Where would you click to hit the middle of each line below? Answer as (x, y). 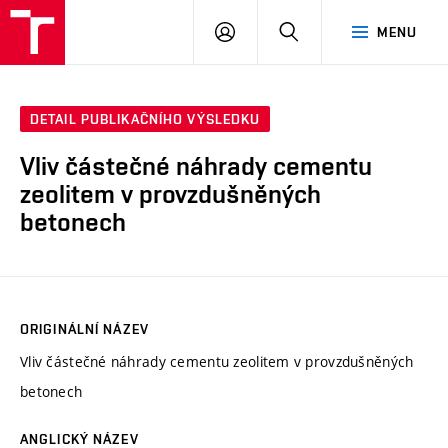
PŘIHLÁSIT (270, 31)
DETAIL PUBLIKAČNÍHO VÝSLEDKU (145, 119)
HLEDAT (324, 31)
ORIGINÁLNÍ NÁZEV (84, 328)
